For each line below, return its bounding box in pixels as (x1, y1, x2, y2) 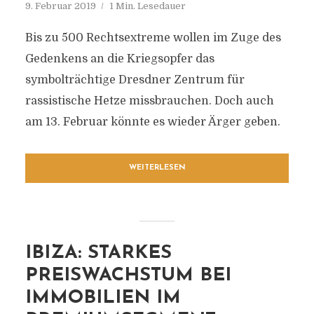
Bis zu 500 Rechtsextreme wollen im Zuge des (25, 32, 281, 44)
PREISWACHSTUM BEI (25, 266, 231, 285)
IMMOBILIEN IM (25, 289, 181, 308)
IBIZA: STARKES (25, 244, 172, 263)
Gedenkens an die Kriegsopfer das (25, 53, 214, 65)
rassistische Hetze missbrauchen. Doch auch (25, 95, 274, 107)
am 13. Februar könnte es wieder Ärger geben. (25, 116, 280, 128)
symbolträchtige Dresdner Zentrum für (25, 74, 245, 86)
